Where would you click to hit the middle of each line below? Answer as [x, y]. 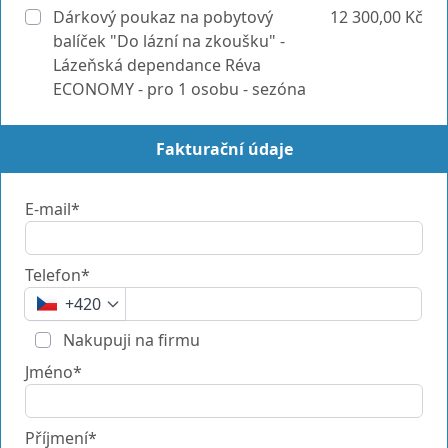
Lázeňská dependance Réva [157, 64]
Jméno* [53, 371]
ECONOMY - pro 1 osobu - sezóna [179, 88]
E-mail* [52, 208]
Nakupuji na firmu [129, 339]
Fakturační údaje [224, 148]
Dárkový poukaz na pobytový [161, 16]
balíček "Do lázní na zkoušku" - [169, 40]
